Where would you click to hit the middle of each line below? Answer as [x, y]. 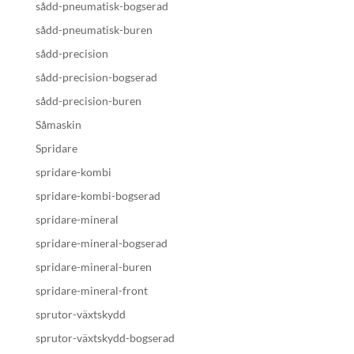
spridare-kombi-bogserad [98, 196]
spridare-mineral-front [91, 290]
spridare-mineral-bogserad [101, 243]
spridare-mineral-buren [93, 267]
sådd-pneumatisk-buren [94, 30]
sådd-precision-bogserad [96, 77]
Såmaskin [58, 124]
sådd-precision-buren [88, 101]
